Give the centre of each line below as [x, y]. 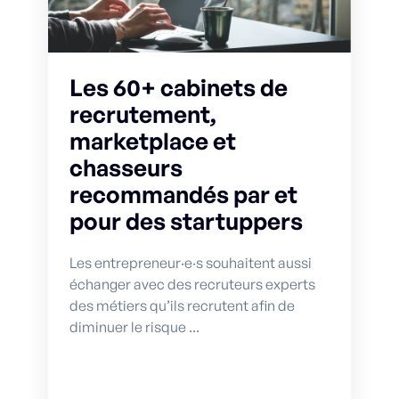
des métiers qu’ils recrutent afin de [182, 305]
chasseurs [126, 167]
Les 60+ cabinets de [179, 87]
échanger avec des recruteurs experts [192, 284]
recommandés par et [183, 194]
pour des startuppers [186, 220]
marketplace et [153, 140]
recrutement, [143, 114]
